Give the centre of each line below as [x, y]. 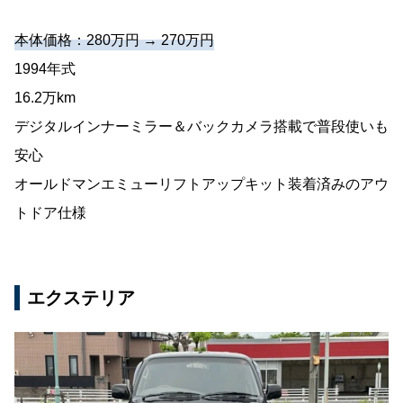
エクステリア [81, 297]
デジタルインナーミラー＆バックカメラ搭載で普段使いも [201, 126]
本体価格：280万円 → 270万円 [114, 40]
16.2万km [45, 97]
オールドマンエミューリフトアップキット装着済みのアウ [201, 184]
